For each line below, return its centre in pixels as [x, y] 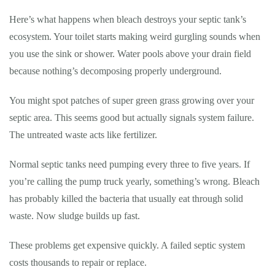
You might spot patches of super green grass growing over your [132, 100]
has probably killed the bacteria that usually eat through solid [126, 199]
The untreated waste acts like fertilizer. [83, 135]
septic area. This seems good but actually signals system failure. [132, 118]
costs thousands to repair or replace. [78, 262]
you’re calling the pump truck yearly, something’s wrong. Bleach [134, 181]
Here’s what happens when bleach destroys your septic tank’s [128, 19]
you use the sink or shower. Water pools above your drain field [130, 54]
